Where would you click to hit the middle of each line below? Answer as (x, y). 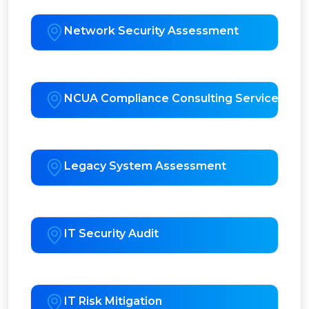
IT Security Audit (111, 234)
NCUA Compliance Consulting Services (175, 99)
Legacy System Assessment (145, 166)
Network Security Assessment (151, 31)
